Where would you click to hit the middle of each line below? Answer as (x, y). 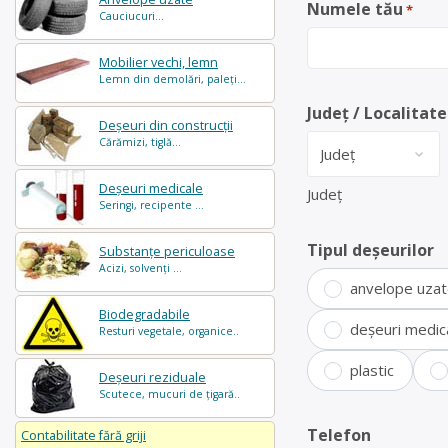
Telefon (339, 435)
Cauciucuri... (131, 16)
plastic (372, 370)
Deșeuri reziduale (152, 377)
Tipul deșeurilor (370, 250)
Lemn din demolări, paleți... (172, 79)
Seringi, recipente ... (151, 205)
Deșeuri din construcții (166, 125)
